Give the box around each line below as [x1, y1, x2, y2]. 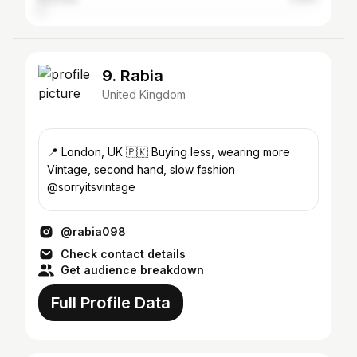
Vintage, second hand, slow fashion [47, 163, 235, 176]
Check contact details [61, 247, 186, 261]
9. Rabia [102, 66, 163, 85]
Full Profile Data [51, 293, 171, 312]
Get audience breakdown [61, 263, 204, 277]
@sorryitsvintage [47, 180, 135, 194]
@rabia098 [61, 225, 126, 238]
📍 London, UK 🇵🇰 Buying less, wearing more [47, 145, 151, 159]
